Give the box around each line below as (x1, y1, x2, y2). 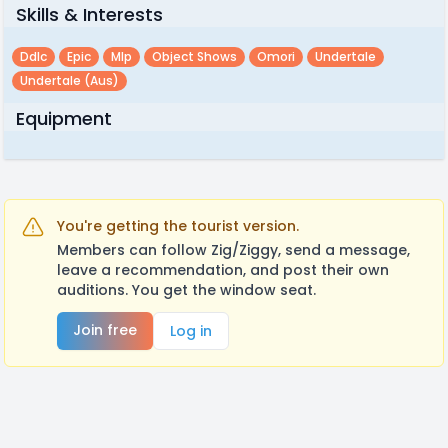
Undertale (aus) (20, 72, 119, 89)
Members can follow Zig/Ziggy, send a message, (57, 240, 410, 260)
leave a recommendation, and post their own (57, 260, 389, 280)
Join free (73, 320, 137, 340)
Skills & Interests (16, 2, 163, 27)
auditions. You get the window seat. (57, 280, 316, 300)
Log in (170, 321, 212, 341)
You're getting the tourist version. (57, 216, 299, 236)
